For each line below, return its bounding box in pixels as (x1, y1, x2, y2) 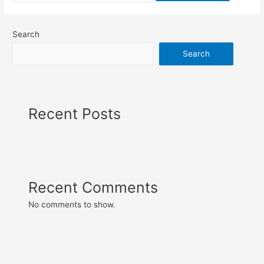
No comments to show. (28, 199, 116, 209)
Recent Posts (28, 104, 121, 123)
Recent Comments (28, 178, 159, 196)
